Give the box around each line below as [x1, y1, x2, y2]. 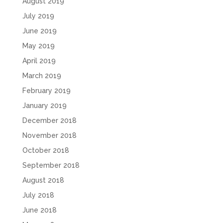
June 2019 [22, 26, 57, 35]
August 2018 [22, 176, 64, 184]
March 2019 [22, 71, 61, 80]
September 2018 [22, 161, 80, 169]
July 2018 [22, 191, 54, 199]
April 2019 [22, 56, 56, 65]
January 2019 [22, 101, 67, 110]
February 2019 [22, 86, 71, 95]
